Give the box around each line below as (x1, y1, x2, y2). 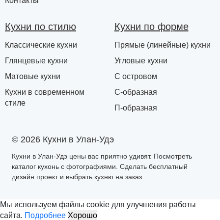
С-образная (114, 87, 157, 96)
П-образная (114, 103, 157, 112)
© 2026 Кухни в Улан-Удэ (12, 134, 114, 144)
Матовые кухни (5, 72, 60, 81)
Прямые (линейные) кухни (114, 40, 211, 49)
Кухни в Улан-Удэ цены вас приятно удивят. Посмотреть (12, 152, 192, 160)
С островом (114, 72, 157, 81)
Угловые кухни (114, 56, 167, 65)
